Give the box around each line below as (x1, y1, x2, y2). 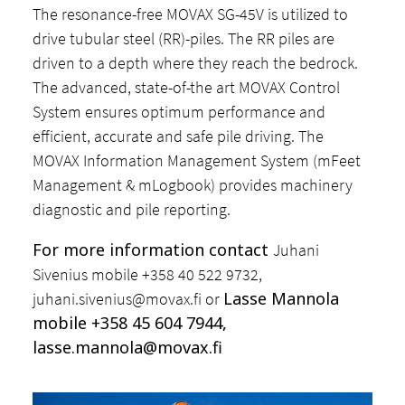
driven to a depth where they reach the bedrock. (33, 52, 359, 73)
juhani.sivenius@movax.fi (33, 287, 202, 309)
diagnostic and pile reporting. (33, 198, 231, 220)
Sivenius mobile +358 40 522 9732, (33, 263, 263, 285)
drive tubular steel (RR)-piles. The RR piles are (33, 27, 335, 49)
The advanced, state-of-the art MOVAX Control (33, 76, 341, 98)
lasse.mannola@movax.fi (33, 335, 223, 358)
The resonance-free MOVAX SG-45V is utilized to (33, 3, 349, 24)
